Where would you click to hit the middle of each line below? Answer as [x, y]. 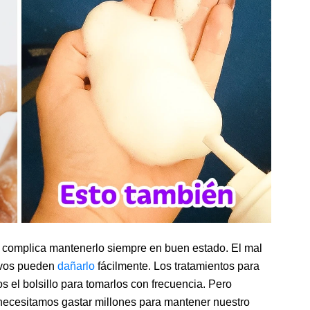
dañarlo [76, 266]
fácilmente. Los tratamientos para [177, 266]
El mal [247, 248]
